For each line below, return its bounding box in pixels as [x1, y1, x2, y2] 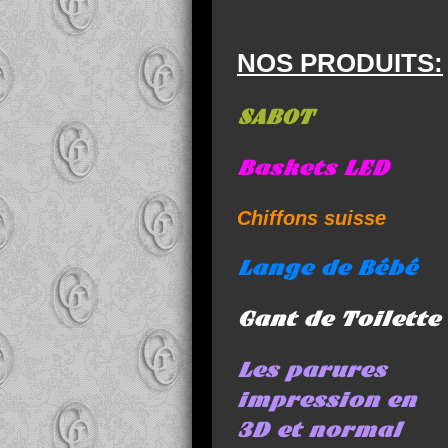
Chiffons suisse [237, 207, 386, 230]
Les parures [237, 356, 386, 384]
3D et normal [237, 416, 401, 444]
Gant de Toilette [237, 305, 440, 333]
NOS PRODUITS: [237, 48, 443, 79]
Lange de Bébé [237, 254, 417, 282]
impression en [237, 386, 416, 414]
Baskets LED [237, 154, 389, 182]
